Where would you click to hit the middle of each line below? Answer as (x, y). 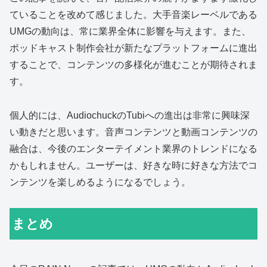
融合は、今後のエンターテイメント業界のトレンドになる (133, 149)
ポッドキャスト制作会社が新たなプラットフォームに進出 (133, 48)
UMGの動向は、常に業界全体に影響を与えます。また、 (130, 32)
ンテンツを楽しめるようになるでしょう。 (100, 182)
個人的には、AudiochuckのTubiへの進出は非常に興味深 (130, 116)
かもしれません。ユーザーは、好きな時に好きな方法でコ (133, 166)
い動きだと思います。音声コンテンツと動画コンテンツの (133, 132)
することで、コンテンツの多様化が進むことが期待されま (133, 65)
